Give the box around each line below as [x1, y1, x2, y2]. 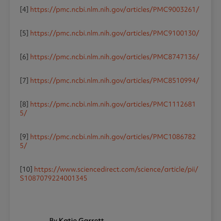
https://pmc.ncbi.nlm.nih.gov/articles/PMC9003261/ [30, 5, 199, 14]
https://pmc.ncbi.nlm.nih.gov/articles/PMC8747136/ [30, 52, 199, 62]
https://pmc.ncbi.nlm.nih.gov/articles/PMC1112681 [30, 100, 196, 109]
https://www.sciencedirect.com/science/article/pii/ [34, 165, 198, 174]
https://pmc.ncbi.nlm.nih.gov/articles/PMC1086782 [30, 132, 196, 142]
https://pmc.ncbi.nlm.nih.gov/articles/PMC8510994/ [30, 76, 199, 85]
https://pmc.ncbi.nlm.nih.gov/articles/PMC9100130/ [30, 29, 199, 38]
